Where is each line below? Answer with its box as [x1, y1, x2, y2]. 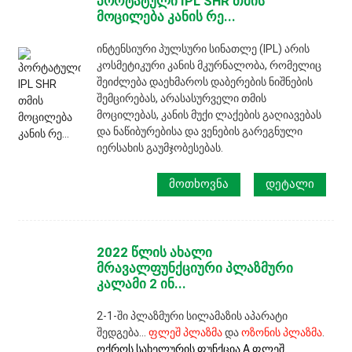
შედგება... [97, 326, 149, 339]
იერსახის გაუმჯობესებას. [97, 141, 224, 154]
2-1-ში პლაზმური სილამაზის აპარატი [97, 310, 288, 323]
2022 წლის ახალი [97, 244, 213, 261]
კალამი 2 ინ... [97, 276, 187, 292]
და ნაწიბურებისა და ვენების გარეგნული [97, 124, 303, 137]
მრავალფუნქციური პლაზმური [97, 260, 294, 277]
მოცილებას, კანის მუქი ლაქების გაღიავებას [97, 108, 322, 121]
